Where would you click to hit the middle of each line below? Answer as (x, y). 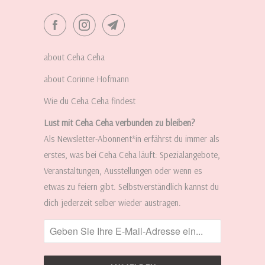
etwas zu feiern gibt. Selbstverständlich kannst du (131, 186)
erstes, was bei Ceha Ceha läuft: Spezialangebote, (132, 154)
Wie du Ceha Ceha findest (90, 101)
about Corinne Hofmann (86, 79)
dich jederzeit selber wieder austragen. (112, 202)
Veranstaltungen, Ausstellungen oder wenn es (123, 170)
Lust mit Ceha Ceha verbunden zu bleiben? (119, 122)
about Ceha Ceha (74, 57)
